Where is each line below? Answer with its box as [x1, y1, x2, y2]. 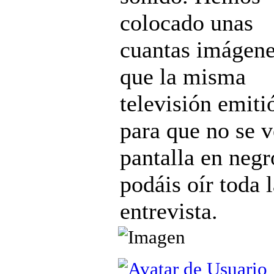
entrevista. [120, 198, 218, 224]
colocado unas [120, 10, 253, 36]
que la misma [120, 64, 246, 90]
